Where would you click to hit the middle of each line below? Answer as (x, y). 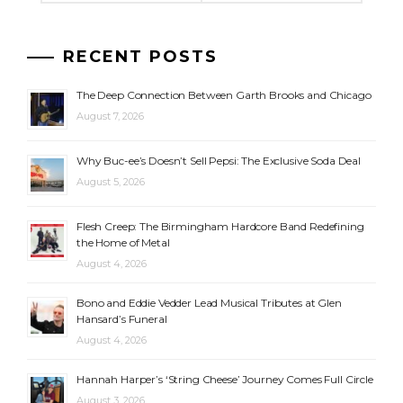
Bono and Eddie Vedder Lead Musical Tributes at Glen (209, 302)
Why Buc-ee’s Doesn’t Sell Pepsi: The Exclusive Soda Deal (219, 160)
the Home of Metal (123, 242)
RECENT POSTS (140, 56)
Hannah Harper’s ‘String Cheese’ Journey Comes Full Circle (225, 379)
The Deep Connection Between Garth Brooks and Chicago (224, 94)
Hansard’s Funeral (122, 318)
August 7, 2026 (110, 116)
